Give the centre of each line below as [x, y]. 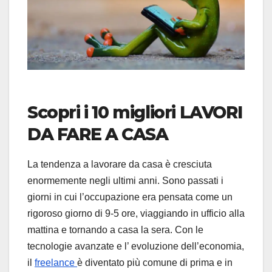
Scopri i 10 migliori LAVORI [135, 112]
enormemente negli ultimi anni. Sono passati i [125, 180]
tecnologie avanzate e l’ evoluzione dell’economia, [136, 246]
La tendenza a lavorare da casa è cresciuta [120, 164]
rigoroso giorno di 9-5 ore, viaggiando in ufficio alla [136, 213]
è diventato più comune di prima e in [155, 262]
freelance [56, 262]
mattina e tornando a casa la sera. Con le [115, 229]
